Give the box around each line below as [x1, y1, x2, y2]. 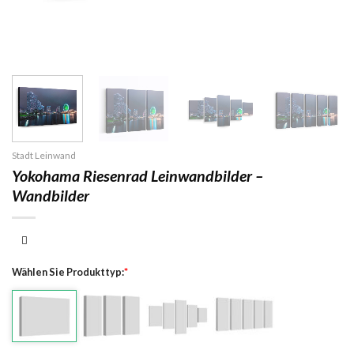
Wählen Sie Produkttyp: [12, 265, 124, 278]
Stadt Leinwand [12, 149, 76, 161]
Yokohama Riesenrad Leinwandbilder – [12, 166, 263, 185]
